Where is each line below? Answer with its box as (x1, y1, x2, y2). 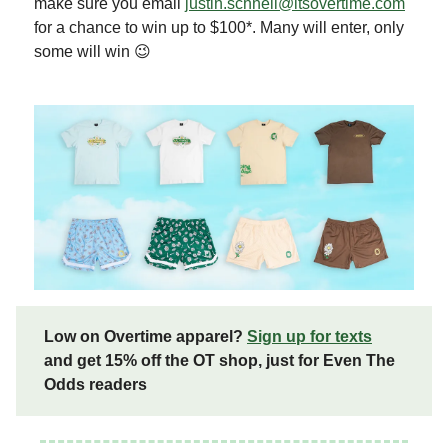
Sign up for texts (247, 327, 372, 345)
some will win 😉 (34, 42, 151, 60)
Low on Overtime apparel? (44, 327, 247, 345)
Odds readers (44, 375, 147, 393)
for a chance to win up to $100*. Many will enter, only (34, 18, 404, 36)
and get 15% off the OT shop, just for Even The (44, 351, 395, 369)
